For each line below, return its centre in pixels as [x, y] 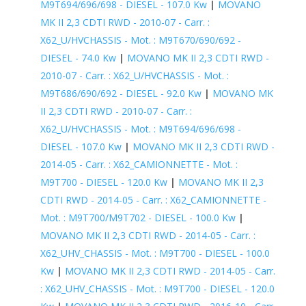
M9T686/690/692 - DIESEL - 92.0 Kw [121, 93]
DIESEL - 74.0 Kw [78, 57]
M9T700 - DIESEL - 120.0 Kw [103, 182]
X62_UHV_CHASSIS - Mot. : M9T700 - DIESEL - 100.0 [155, 253]
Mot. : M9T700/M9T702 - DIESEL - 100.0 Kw [138, 217]
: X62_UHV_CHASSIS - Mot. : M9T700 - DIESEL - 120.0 [157, 288]
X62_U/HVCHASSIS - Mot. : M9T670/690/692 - [140, 40]
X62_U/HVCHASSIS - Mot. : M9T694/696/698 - [140, 128]
